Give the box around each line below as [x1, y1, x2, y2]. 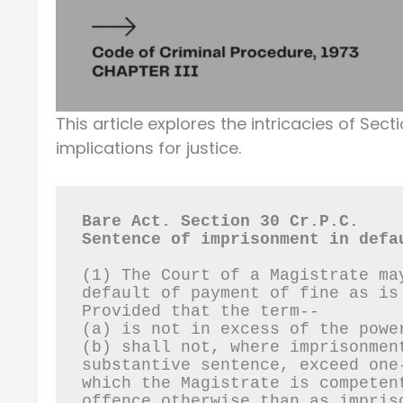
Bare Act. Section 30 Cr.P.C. [81, 212, 359, 231]
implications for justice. [56, 137, 241, 160]
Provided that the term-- [81, 302, 319, 321]
